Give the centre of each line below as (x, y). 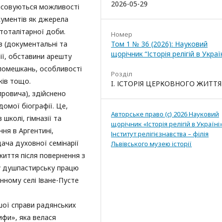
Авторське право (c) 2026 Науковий (165, 114)
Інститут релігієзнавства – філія (160, 134)
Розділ (122, 74)
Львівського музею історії (151, 144)
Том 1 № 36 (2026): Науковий (159, 44)
